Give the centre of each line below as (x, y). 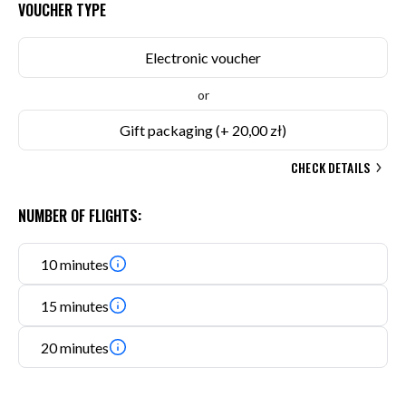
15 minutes (75, 305)
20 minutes (75, 347)
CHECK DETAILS (330, 167)
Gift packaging (166, 130)
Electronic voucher (203, 58)
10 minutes (75, 264)
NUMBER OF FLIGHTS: (80, 216)
